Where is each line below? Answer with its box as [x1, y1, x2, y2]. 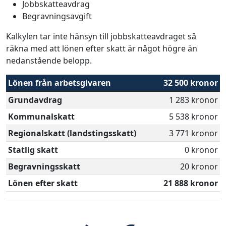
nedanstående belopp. [6, 55, 92, 66]
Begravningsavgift [22, 11, 92, 22]
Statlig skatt [8, 144, 58, 155]
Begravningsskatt [8, 161, 80, 172]
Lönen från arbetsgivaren [8, 77, 111, 88]
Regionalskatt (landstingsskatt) [8, 128, 136, 139]
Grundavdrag [8, 94, 62, 105]
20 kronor [180, 161, 218, 172]
